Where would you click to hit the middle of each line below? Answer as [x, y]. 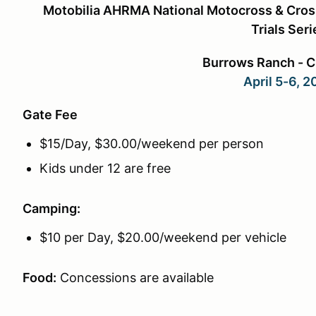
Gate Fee [50, 115]
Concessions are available [139, 278]
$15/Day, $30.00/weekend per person [152, 144]
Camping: [53, 208]
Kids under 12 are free [105, 168]
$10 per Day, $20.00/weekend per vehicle [163, 237]
